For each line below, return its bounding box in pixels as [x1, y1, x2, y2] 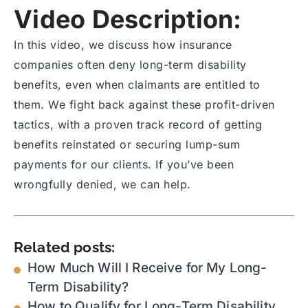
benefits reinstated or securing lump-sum [14, 137, 240, 152]
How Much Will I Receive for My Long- [27, 260, 267, 276]
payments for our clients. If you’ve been [14, 157, 234, 172]
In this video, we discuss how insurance [14, 38, 232, 52]
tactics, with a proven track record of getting [14, 118, 262, 132]
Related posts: [14, 239, 115, 256]
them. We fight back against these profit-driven [14, 98, 275, 112]
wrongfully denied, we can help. [14, 177, 191, 192]
